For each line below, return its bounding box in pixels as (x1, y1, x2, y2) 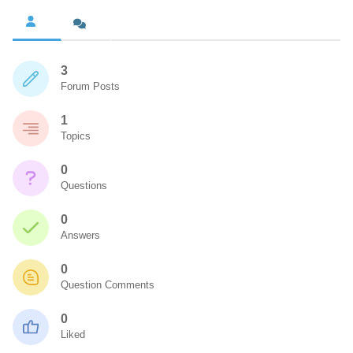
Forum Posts (61, 80, 120, 92)
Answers (61, 229, 100, 241)
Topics (61, 130, 91, 142)
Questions (61, 180, 107, 191)
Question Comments (61, 279, 154, 291)
